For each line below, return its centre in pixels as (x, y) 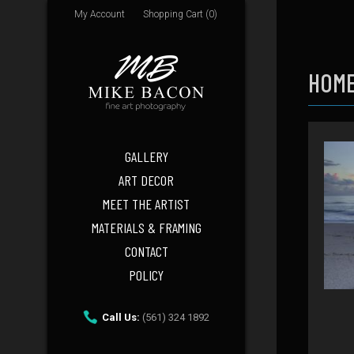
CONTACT (146, 251)
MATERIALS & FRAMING (146, 228)
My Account (100, 14)
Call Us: (121, 317)
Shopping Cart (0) (180, 14)
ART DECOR (146, 180)
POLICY (146, 275)
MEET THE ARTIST (146, 204)
